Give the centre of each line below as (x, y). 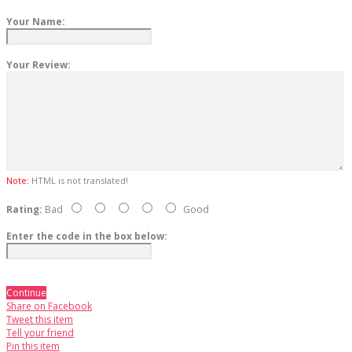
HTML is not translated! (79, 181)
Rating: (24, 210)
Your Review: (38, 65)
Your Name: (36, 22)
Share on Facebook (49, 306)
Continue (26, 293)
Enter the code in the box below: (87, 236)
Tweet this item (40, 320)
